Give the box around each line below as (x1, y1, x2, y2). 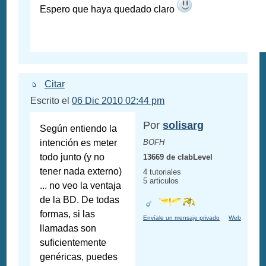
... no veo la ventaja (40, 180, 122, 191)
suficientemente (40, 237, 107, 248)
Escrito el (30, 96, 72, 106)
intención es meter (40, 138, 118, 148)
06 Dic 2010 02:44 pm (72, 96, 165, 106)
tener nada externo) (40, 166, 122, 177)
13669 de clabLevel (143, 153, 213, 162)
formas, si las (40, 209, 96, 220)
